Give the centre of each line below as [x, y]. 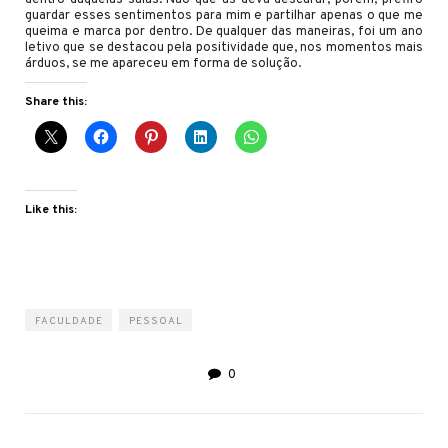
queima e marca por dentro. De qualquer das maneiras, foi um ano [224, 31]
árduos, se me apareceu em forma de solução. [163, 63]
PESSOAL [156, 321]
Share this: [56, 101]
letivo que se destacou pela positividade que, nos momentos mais [224, 47]
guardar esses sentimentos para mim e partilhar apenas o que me [224, 15]
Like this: [51, 209]
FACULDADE [69, 321]
